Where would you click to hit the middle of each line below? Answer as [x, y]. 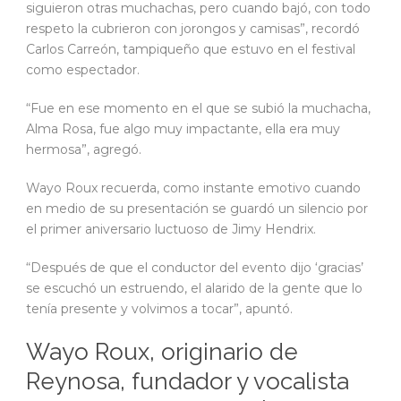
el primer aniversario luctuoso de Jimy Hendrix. [171, 229]
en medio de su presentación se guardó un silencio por [197, 208]
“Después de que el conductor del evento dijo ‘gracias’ [195, 267]
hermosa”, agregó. [84, 149]
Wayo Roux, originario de [162, 351]
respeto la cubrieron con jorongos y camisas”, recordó [193, 28]
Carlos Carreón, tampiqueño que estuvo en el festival [191, 49]
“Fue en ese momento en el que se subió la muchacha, [198, 108]
